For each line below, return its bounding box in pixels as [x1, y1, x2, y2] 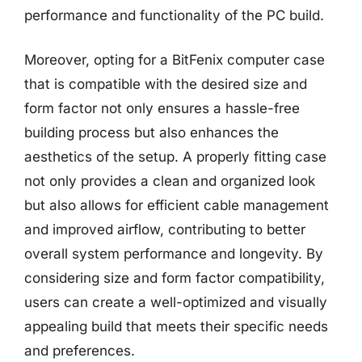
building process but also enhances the [24, 124, 279, 141]
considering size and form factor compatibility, [24, 270, 325, 286]
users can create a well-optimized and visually [24, 294, 327, 310]
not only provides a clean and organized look [24, 173, 315, 189]
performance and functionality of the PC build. [24, 6, 324, 23]
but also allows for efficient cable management [24, 197, 329, 213]
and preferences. [24, 343, 135, 359]
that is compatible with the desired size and [24, 76, 307, 92]
